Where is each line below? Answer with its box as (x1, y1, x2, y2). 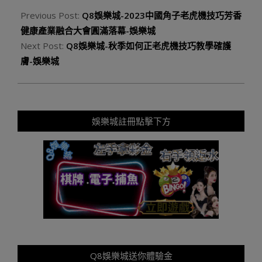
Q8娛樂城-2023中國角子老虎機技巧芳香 (82, 9, 242, 21)
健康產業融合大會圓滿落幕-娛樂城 (20, 25, 156, 36)
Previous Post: (20, 9, 82, 21)
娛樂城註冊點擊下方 (91, 115, 171, 127)
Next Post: (20, 40, 66, 51)
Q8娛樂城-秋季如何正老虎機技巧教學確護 (66, 40, 231, 51)
